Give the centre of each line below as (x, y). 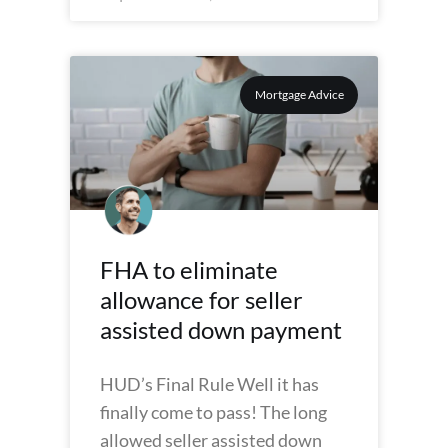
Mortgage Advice (299, 95)
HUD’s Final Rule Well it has (209, 384)
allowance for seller (201, 299)
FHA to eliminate (189, 269)
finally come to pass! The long (213, 412)
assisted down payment (221, 329)
